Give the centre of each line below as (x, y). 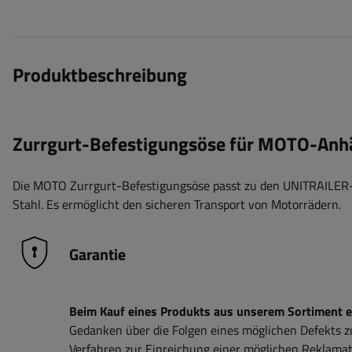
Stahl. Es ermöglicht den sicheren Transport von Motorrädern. (177, 205)
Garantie (97, 255)
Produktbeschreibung (100, 75)
